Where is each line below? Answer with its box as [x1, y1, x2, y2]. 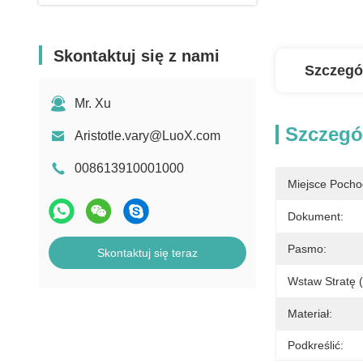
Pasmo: [288, 242, 327, 255]
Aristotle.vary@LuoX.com [75, 129, 220, 143]
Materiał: [288, 307, 332, 320]
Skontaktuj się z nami [53, 47, 220, 65]
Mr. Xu [75, 96, 111, 110]
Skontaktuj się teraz [97, 246, 198, 259]
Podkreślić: [288, 339, 344, 352]
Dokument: [288, 210, 344, 223]
